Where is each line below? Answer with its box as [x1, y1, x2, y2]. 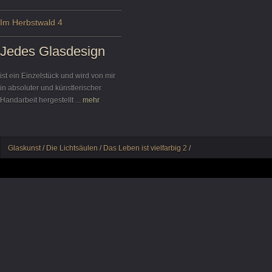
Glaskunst [8, 144, 41, 152]
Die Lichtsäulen [46, 144, 98, 152]
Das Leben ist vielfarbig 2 [103, 144, 187, 152]
